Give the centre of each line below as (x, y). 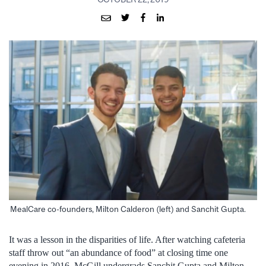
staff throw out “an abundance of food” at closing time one (118, 253)
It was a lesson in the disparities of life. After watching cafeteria (127, 240)
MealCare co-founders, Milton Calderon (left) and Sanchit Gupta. (128, 209)
